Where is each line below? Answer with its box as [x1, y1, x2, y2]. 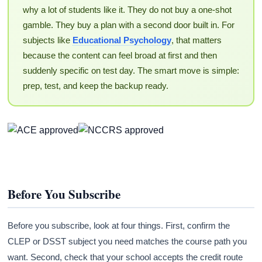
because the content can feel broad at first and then [22, 50, 217, 61]
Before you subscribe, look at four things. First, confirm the [8, 220, 230, 230]
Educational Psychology [72, 35, 171, 46]
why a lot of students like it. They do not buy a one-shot [22, 5, 232, 15]
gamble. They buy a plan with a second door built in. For [22, 20, 235, 30]
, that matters [171, 35, 222, 46]
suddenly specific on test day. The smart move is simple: [22, 65, 239, 76]
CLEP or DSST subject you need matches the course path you [8, 236, 247, 246]
